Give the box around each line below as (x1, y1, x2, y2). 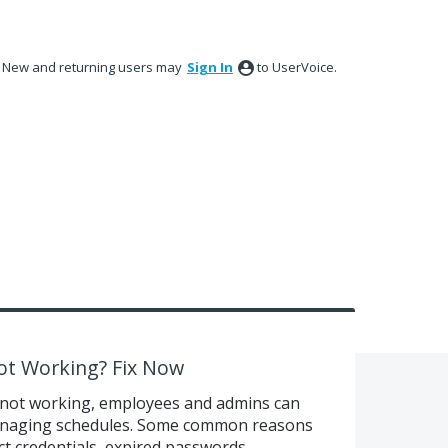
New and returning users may (2, 58, 185, 76)
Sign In (187, 58, 233, 76)
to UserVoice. (257, 58, 337, 76)
